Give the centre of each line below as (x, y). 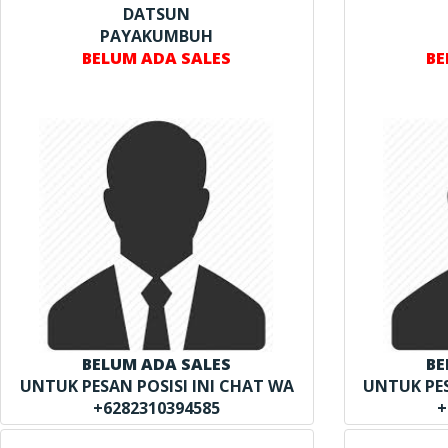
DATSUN (157, 13)
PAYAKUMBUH (157, 35)
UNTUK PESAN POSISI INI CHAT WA (156, 385)
